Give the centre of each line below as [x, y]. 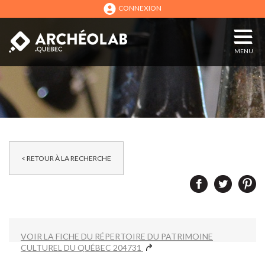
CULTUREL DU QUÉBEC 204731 [82, 248]
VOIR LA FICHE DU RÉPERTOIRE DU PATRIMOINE [117, 236]
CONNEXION [140, 8]
